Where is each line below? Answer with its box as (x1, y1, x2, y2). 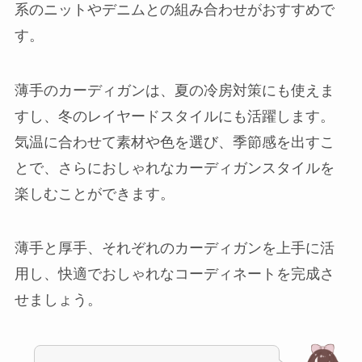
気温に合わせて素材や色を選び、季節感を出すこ (14, 133, 335, 150)
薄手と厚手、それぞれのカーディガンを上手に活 (14, 240, 335, 257)
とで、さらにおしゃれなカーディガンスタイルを (14, 159, 335, 176)
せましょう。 (14, 292, 102, 309)
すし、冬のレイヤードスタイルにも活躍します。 (14, 107, 335, 124)
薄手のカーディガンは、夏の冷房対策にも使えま (14, 82, 335, 99)
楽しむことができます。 (14, 185, 175, 202)
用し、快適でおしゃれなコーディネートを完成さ (14, 266, 335, 283)
